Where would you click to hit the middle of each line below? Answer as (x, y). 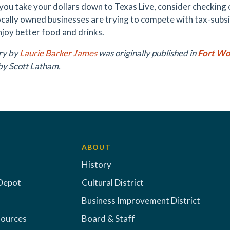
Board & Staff (108, 218)
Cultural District (112, 183)
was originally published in (147, 53)
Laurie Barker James (58, 53)
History (96, 165)
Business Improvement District (141, 200)
